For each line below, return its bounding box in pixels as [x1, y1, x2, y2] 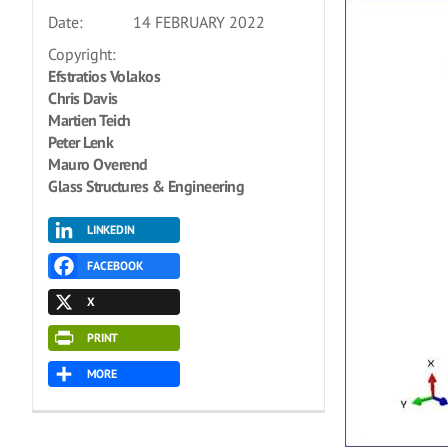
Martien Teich [48, 110, 131, 130]
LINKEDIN [86, 222, 134, 237]
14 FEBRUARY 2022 [133, 12, 265, 32]
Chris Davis [48, 88, 118, 108]
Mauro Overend [48, 154, 148, 174]
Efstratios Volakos [48, 66, 160, 86]
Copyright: [48, 44, 116, 64]
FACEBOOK [86, 258, 143, 273]
